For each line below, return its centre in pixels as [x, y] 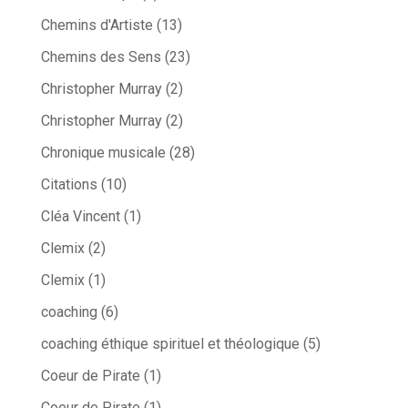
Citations [69, 185]
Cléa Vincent [80, 217]
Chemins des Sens [101, 57]
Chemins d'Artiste [97, 25]
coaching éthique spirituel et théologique [170, 344]
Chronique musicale [103, 153]
